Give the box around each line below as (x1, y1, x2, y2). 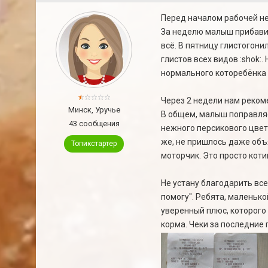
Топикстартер (71, 139, 117, 148)
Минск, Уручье (68, 105, 120, 114)
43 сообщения (68, 119, 120, 128)
